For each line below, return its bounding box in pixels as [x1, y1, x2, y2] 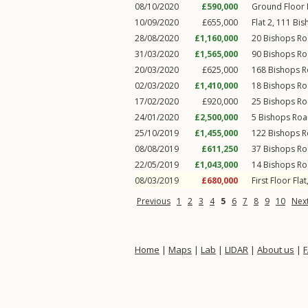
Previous [137, 195, 170, 207]
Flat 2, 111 [252, 16, 293, 28]
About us [257, 243, 294, 256]
